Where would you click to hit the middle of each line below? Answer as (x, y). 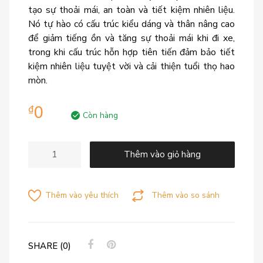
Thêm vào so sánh (185, 195)
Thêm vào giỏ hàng (162, 154)
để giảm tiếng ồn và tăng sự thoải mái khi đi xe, (131, 38)
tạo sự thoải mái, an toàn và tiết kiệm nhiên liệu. (131, 10)
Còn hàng (100, 116)
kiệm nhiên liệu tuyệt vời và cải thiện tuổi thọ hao (131, 67)
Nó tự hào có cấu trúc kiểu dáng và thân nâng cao (131, 24)
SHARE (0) (50, 246)
